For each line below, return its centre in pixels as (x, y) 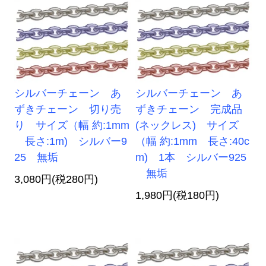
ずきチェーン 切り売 (68, 110)
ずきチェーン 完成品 (189, 110)
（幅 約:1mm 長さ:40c (193, 142)
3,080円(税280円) (56, 180)
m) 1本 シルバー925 (191, 158)
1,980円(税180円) (178, 196)
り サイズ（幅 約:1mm (72, 126)
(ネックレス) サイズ (187, 126)
